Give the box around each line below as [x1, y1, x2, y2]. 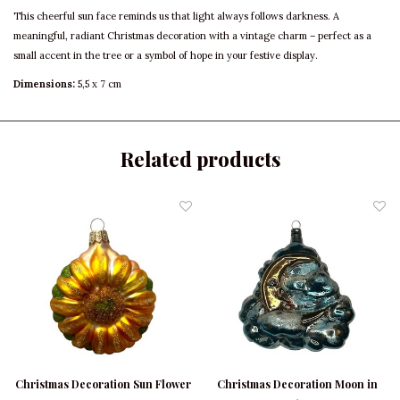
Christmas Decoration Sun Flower [15, 377, 191, 392]
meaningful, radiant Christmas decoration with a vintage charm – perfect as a [13, 29, 371, 43]
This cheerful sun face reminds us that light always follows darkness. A [13, 10, 339, 23]
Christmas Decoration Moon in [216, 377, 378, 392]
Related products [120, 146, 280, 173]
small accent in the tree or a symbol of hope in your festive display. [13, 49, 318, 62]
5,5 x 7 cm [75, 78, 121, 91]
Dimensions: [13, 78, 75, 91]
